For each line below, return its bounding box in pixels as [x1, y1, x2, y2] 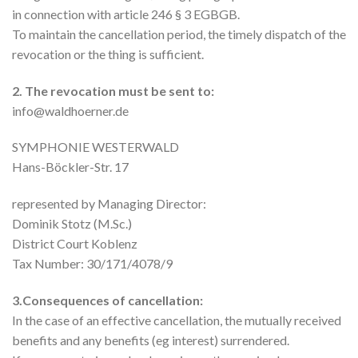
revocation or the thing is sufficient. [12, 46, 204, 62]
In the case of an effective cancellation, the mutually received [12, 312, 341, 328]
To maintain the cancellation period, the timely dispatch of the [12, 26, 346, 42]
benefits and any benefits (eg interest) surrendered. [12, 332, 289, 348]
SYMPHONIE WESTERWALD [12, 139, 179, 155]
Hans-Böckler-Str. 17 [12, 159, 129, 175]
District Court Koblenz [12, 236, 137, 252]
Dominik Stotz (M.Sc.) [12, 216, 132, 232]
